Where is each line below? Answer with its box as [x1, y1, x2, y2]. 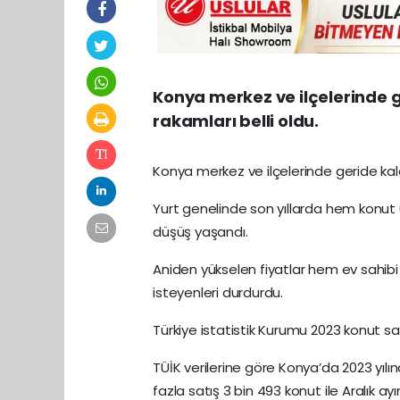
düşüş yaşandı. [153, 222, 248, 241]
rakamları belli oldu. [153, 110, 320, 132]
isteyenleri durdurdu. [153, 283, 287, 302]
